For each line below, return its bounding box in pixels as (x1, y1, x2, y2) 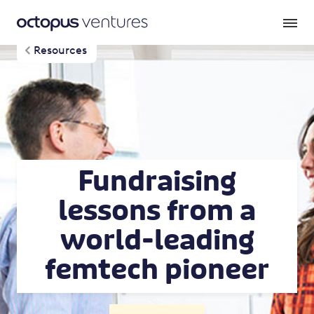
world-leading (60, 223, 254, 258)
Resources (34, 43, 87, 57)
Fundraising (78, 164, 236, 199)
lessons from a (58, 193, 256, 228)
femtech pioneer (45, 252, 269, 287)
